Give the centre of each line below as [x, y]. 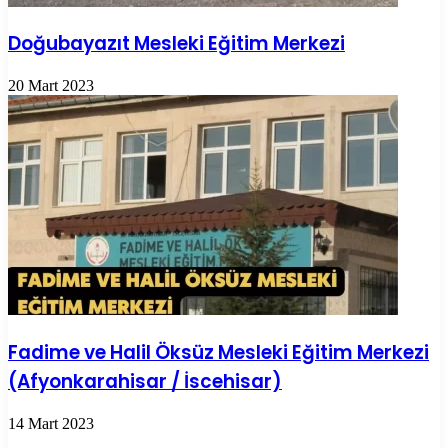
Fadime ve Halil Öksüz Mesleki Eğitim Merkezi [218, 352]
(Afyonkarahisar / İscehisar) [145, 381]
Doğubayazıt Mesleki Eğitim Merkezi [176, 44]
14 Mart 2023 [51, 423]
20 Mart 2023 [51, 86]
